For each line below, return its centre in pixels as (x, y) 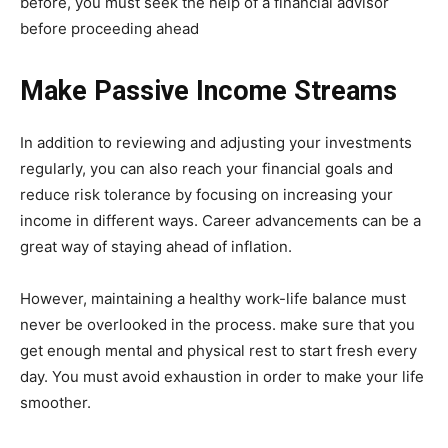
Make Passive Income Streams (208, 91)
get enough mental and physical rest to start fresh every (218, 351)
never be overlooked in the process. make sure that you (217, 325)
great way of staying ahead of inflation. (156, 247)
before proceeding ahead (109, 29)
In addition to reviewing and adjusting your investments (216, 143)
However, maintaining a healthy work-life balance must (213, 299)
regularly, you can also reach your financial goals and (206, 169)
